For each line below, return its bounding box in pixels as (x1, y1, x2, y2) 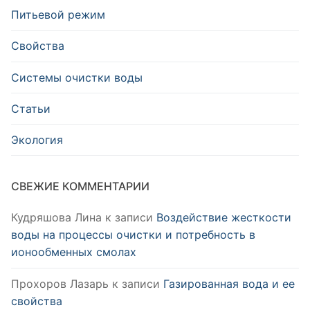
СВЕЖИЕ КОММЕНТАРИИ (11, 179, 149, 194)
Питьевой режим (11, 8, 105, 22)
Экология (11, 132, 63, 147)
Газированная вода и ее (163, 276, 295, 291)
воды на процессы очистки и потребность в (11, 228, 255, 242)
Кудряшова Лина (11, 210, 102, 225)
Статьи (11, 101, 51, 116)
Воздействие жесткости (156, 210, 291, 225)
